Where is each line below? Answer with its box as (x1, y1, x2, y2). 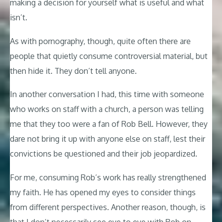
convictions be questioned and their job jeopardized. (10, 149, 197, 159)
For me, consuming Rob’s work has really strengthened (10, 172, 206, 182)
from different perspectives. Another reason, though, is (10, 202, 206, 212)
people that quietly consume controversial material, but (10, 51, 208, 61)
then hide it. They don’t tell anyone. (10, 65, 137, 76)
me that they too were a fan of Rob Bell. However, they (10, 119, 208, 129)
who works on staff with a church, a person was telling (10, 104, 204, 114)
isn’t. (10, 12, 27, 23)
